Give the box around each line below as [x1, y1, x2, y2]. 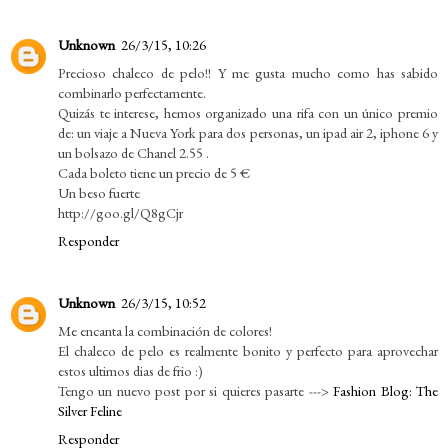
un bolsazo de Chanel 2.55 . [58, 143, 209, 163]
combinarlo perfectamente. [58, 83, 206, 103]
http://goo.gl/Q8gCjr [58, 203, 183, 223]
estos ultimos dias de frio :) [58, 361, 203, 381]
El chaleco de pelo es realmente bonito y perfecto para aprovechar [58, 341, 438, 361]
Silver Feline [58, 401, 122, 421]
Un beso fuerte [58, 183, 140, 203]
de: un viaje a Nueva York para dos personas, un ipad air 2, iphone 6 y [58, 123, 438, 143]
